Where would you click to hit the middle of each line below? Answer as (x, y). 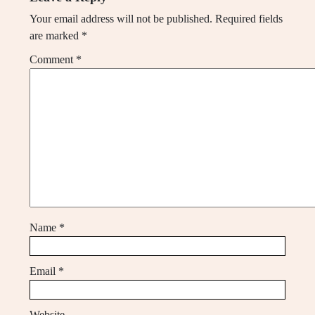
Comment (53, 59)
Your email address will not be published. (121, 19)
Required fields (249, 19)
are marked (56, 36)
